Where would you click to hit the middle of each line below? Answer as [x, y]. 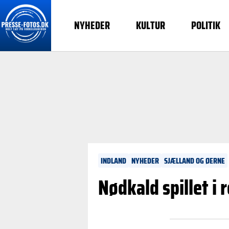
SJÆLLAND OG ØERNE [194, 161]
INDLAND [113, 161]
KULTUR [151, 26]
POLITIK [205, 26]
